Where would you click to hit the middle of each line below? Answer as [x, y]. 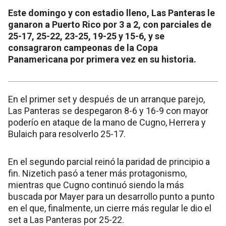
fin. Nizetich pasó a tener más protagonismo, [97, 173]
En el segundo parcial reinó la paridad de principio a [109, 161]
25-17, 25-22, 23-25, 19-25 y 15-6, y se [86, 36]
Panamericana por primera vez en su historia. [102, 59]
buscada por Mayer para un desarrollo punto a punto [111, 196]
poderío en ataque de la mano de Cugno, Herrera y [107, 122]
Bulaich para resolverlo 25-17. [67, 134]
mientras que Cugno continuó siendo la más [96, 185]
